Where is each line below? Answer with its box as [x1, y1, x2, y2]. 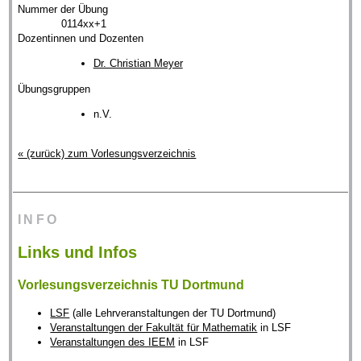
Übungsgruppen [18, 82, 91, 95]
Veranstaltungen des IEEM [50, 336, 176, 349]
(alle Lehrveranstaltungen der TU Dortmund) [69, 307, 276, 320]
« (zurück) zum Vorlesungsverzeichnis [18, 147, 197, 160]
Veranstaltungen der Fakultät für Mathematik [50, 322, 258, 334]
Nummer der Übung [18, 3, 109, 16]
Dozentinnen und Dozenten [18, 32, 144, 45]
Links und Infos [18, 243, 138, 262]
